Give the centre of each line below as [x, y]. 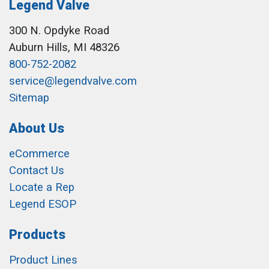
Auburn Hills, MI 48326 [64, 47]
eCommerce [39, 154]
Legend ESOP [43, 204]
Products [37, 234]
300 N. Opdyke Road [59, 31]
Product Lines [43, 260]
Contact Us [37, 171]
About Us [37, 128]
